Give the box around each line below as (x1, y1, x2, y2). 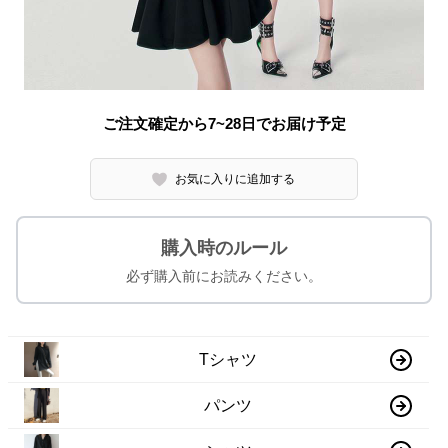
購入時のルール (161, 238, 287, 258)
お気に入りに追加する (175, 172, 296, 186)
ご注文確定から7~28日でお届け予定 (102, 115, 346, 132)
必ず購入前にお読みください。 (126, 268, 322, 284)
